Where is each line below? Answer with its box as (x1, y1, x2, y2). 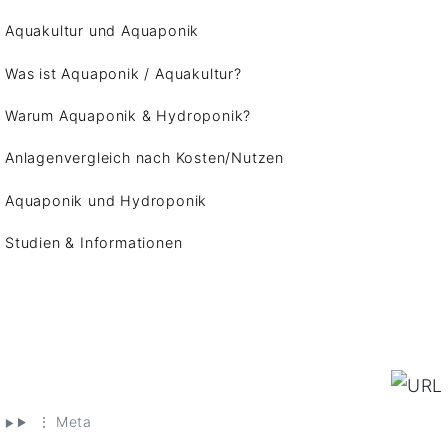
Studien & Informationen (5, 234, 183, 252)
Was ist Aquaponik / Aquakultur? (5, 64, 242, 82)
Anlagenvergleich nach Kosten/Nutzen (5, 149, 284, 167)
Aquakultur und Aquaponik (5, 22, 200, 40)
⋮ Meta (32, 413, 92, 431)
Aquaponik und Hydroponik (5, 191, 208, 209)
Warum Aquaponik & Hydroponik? (5, 106, 252, 124)
